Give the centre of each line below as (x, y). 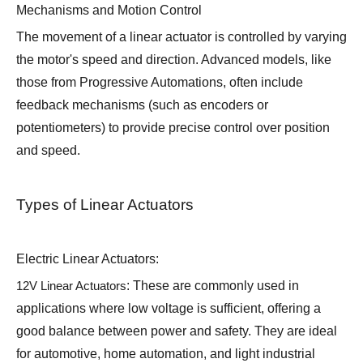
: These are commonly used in (213, 286)
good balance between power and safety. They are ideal (177, 331)
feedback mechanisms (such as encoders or (142, 105)
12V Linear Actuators (71, 286)
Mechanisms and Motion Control (109, 11)
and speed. (48, 151)
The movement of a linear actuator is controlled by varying (181, 37)
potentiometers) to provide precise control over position (173, 128)
